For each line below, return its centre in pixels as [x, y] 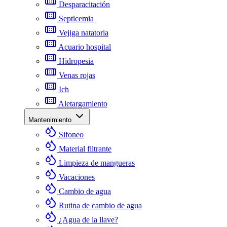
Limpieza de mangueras [97, 163]
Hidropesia [76, 61]
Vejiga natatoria [84, 33]
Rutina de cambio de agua [100, 205]
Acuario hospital [85, 47]
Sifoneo [71, 135]
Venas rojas [77, 75]
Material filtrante [85, 149]
